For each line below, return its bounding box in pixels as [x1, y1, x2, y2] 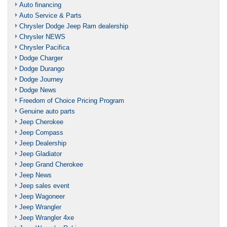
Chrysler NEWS [19, 32, 65, 41]
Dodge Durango [19, 64, 64, 72]
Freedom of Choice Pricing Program [19, 96, 124, 104]
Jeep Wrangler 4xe [19, 213, 74, 221]
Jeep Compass [19, 128, 63, 136]
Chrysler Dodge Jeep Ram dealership [19, 22, 128, 30]
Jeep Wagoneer [19, 192, 65, 200]
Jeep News [19, 171, 52, 179]
